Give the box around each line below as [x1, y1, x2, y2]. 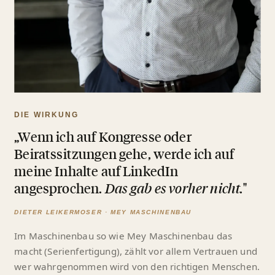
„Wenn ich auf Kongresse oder [14, 127, 192, 145]
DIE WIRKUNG [14, 110, 79, 118]
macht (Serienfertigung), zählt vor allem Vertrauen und [14, 244, 257, 257]
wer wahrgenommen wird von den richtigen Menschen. [14, 260, 260, 273]
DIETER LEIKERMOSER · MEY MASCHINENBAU [14, 208, 192, 215]
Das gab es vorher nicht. [104, 179, 244, 197]
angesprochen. [14, 179, 105, 197]
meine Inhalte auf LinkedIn [14, 161, 179, 180]
